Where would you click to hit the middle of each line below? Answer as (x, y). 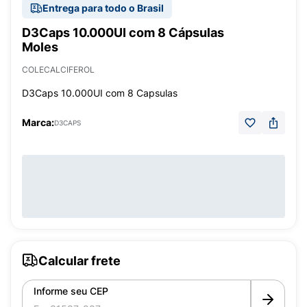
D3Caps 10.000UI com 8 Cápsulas (123, 33)
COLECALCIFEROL (58, 70)
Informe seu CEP (71, 291)
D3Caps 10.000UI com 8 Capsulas (100, 93)
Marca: (38, 122)
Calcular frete (79, 260)
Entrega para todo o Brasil (103, 8)
